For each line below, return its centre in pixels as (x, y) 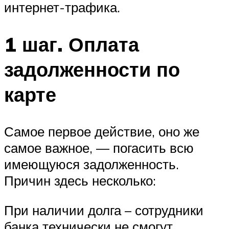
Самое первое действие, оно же (102, 132)
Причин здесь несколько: (80, 181)
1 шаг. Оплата (72, 44)
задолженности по (92, 70)
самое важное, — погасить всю (99, 148)
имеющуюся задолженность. (91, 164)
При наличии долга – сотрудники (104, 210)
